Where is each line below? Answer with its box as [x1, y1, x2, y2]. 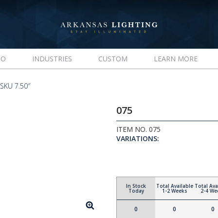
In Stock [126, 182, 146, 189]
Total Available [156, 182, 193, 189]
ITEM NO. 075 [116, 125, 161, 134]
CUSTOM [98, 54, 127, 63]
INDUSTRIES [32, 54, 72, 63]
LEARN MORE [153, 54, 198, 63]
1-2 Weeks [162, 187, 187, 194]
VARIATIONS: [116, 134, 159, 143]
